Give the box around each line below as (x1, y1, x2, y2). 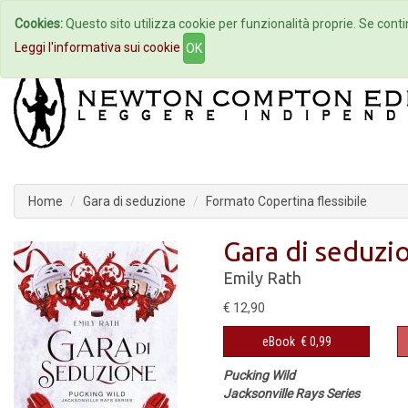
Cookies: (15, 16, 63, 31)
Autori (186, 16, 221, 31)
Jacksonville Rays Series (223, 386, 360, 401)
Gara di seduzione (83, 194, 186, 209)
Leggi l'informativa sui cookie (15, 39, 180, 55)
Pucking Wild (223, 368, 295, 382)
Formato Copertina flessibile (206, 194, 367, 209)
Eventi (285, 16, 321, 31)
